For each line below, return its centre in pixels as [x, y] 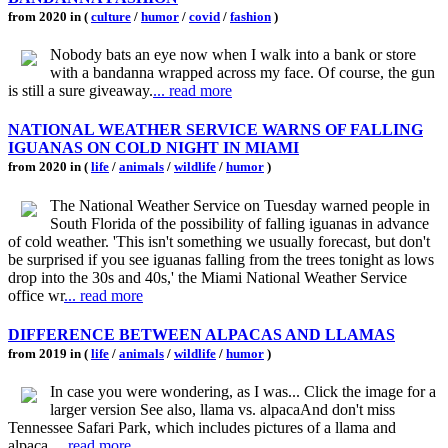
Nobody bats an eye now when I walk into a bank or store [233, 55]
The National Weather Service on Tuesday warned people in [240, 205]
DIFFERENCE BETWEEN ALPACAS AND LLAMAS [201, 334]
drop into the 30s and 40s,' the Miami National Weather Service [207, 277]
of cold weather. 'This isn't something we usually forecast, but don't [219, 241]
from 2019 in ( [49, 353]
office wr [36, 295]
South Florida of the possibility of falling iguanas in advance [239, 223]
